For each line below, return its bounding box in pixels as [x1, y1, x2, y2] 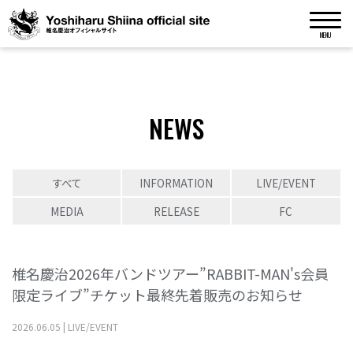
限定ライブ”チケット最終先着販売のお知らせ [12, 284, 303, 305]
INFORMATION [139, 175, 214, 191]
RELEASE [153, 203, 199, 219]
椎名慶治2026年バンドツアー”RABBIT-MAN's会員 [12, 263, 329, 284]
